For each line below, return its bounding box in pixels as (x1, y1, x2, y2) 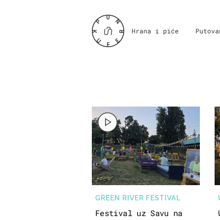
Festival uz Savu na (95, 207, 183, 218)
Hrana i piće (132, 27, 179, 35)
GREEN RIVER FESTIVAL (95, 193, 181, 202)
